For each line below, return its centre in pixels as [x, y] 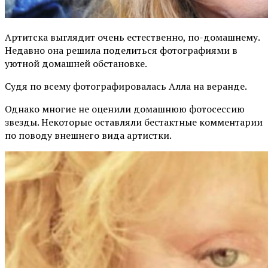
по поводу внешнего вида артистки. [88, 135]
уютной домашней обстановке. [76, 63]
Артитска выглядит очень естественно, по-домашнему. [132, 37]
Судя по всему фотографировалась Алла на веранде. [126, 86]
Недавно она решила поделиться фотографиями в [121, 50]
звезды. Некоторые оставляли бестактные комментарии [134, 122]
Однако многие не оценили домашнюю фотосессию [125, 109]
